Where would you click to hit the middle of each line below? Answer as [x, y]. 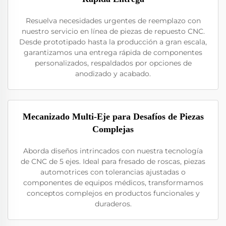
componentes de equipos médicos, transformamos [113, 183]
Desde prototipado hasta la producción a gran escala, [113, 42]
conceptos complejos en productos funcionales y [113, 193]
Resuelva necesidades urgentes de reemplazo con [113, 21]
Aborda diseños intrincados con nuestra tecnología [113, 151]
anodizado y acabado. [113, 74]
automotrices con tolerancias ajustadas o [113, 172]
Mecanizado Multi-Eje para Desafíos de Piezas [113, 117]
